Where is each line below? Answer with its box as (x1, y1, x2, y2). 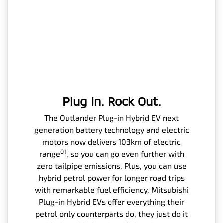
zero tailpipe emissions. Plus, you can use (36, 160, 187, 170)
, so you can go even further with (66, 148, 184, 158)
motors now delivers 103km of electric (42, 136, 181, 146)
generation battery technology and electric (34, 124, 189, 134)
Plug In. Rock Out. (62, 93, 161, 108)
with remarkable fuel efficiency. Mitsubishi (34, 184, 189, 194)
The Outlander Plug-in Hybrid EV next (44, 112, 179, 122)
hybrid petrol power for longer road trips (38, 172, 185, 182)
